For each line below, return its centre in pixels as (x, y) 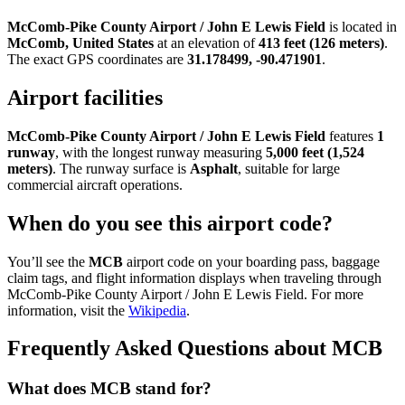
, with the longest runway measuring (160, 152)
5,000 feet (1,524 (315, 152)
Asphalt (214, 168)
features (351, 136)
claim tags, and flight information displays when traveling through (194, 278)
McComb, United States (80, 42)
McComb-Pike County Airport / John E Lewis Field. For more (185, 294)
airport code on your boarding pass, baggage (251, 261)
